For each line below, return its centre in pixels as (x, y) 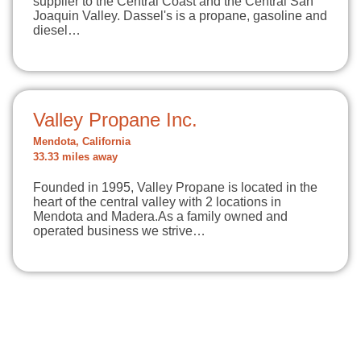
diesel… (57, 30)
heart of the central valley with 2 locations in (157, 202)
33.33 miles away (75, 157)
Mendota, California (82, 142)
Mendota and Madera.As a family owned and (160, 216)
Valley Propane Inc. (115, 120)
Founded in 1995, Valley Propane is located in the (175, 187)
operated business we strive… (119, 231)
